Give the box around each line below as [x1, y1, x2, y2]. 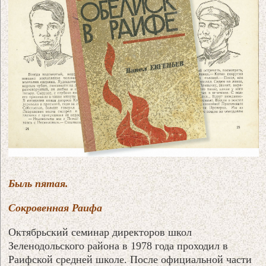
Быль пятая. [8, 177, 69, 189]
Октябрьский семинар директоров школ [8, 226, 192, 238]
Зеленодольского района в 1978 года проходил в [8, 239, 229, 252]
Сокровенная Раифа [8, 201, 103, 214]
